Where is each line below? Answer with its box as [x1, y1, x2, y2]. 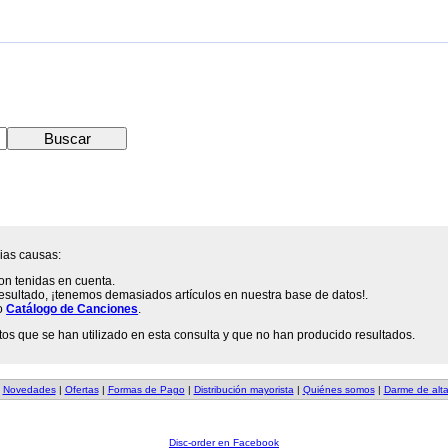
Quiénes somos [302, 384, 375, 395]
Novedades [2, 384, 56, 395]
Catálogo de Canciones [6, 302, 139, 316]
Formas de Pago [107, 384, 185, 395]
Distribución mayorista [193, 384, 294, 395]
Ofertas [64, 384, 99, 395]
